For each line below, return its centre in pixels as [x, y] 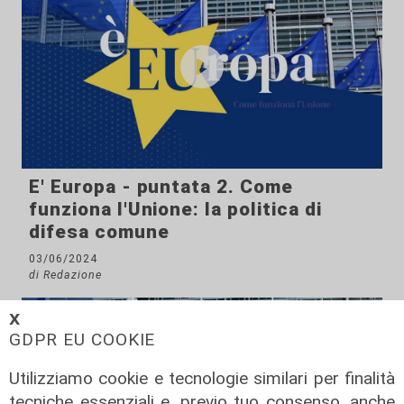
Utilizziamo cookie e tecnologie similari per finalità [202, 378]
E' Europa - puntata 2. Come [161, 186]
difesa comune [99, 231]
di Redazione [65, 274]
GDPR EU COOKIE [83, 339]
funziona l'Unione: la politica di [175, 209]
